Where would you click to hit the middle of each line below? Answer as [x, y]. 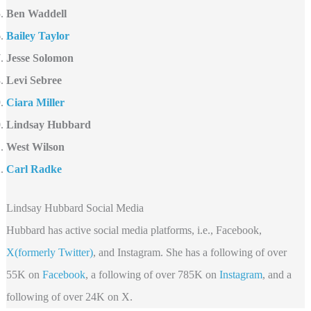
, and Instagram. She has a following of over [190, 252]
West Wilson [35, 146]
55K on [24, 274]
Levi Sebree [34, 80]
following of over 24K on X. [69, 296]
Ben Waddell [36, 13]
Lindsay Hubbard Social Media [75, 208]
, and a [277, 274]
